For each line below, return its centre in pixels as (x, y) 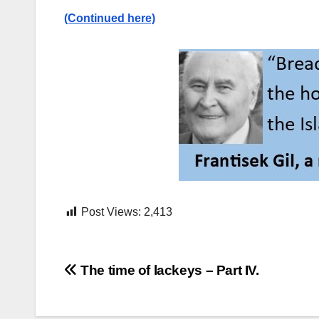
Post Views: (111, 212)
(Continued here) (110, 19)
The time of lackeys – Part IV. (168, 271)
